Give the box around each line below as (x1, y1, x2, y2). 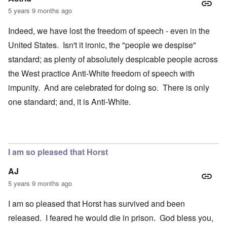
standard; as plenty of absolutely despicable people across (8, 53, 218, 65)
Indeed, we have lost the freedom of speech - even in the (8, 25, 210, 37)
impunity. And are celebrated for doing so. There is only (8, 82, 209, 94)
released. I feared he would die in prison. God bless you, (8, 212, 213, 224)
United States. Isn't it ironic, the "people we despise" (8, 39, 196, 51)
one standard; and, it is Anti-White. (8, 96, 131, 108)
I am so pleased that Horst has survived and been (8, 198, 185, 210)
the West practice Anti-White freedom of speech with (8, 67, 195, 80)
